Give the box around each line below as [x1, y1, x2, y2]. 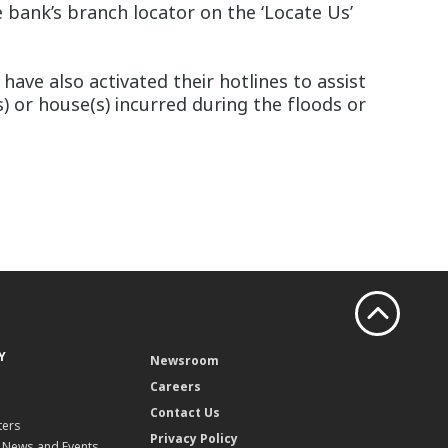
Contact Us [150, 404, 221, 422]
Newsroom [150, 352, 220, 370]
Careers [150, 378, 202, 396]
